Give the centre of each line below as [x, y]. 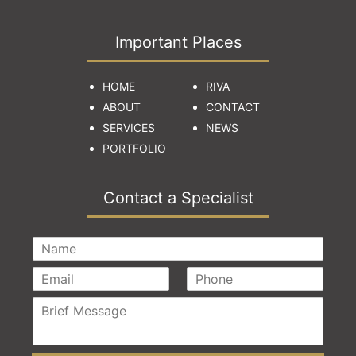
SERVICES [129, 128]
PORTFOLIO [134, 148]
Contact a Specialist [178, 198]
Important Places [178, 42]
